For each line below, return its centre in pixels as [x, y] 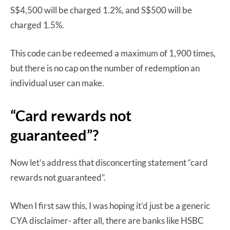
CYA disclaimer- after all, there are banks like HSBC [107, 220]
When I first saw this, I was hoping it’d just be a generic [110, 205]
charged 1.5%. [37, 25]
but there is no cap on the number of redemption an [105, 68]
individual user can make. [57, 83]
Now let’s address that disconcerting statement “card [109, 162]
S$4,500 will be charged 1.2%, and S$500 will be [101, 10]
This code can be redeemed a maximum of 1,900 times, [113, 53]
